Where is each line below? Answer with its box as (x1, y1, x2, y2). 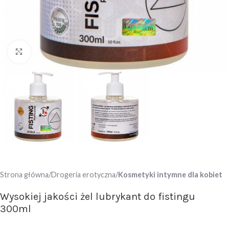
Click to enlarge (30, 48, 85, 57)
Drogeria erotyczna (51, 170, 116, 179)
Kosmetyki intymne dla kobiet (118, 170, 222, 179)
